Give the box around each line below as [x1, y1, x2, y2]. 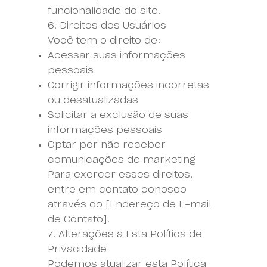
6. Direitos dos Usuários [47, 20, 166, 30]
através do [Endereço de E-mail [47, 199, 211, 209]
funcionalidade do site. [47, 5, 160, 15]
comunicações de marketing [47, 154, 195, 164]
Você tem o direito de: [47, 35, 160, 45]
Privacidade [47, 244, 107, 254]
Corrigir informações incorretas [47, 80, 209, 90]
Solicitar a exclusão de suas [47, 110, 188, 120]
